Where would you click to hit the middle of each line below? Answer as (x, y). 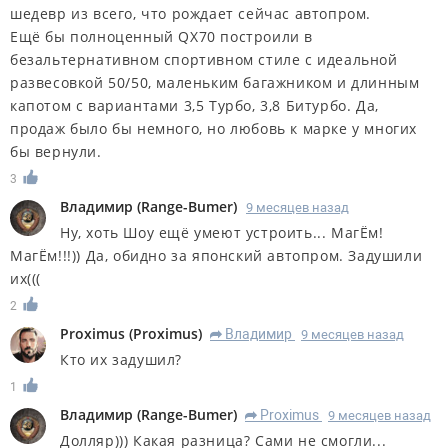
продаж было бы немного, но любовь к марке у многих (214, 129)
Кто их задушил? (121, 359)
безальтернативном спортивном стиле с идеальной (204, 60)
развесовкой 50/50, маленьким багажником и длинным (215, 83)
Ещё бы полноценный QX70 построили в (161, 37)
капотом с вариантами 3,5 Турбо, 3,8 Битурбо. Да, (194, 106)
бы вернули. (56, 152)
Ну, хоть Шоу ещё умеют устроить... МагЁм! (222, 232)
